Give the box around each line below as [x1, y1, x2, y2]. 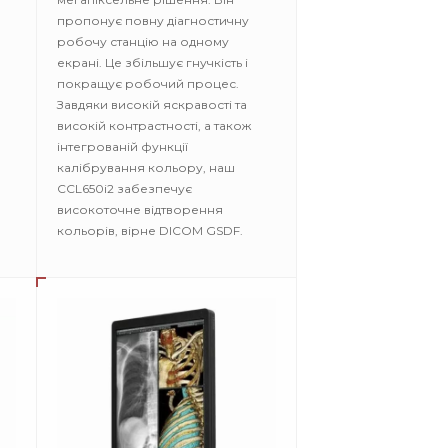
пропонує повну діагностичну [57, 13, 249, 28]
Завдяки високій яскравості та [57, 97, 247, 112]
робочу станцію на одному [57, 34, 229, 49]
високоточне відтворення [57, 202, 223, 217]
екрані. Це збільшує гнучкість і [57, 55, 248, 70]
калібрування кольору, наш [57, 160, 235, 175]
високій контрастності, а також [57, 118, 251, 133]
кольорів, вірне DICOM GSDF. [57, 223, 243, 238]
